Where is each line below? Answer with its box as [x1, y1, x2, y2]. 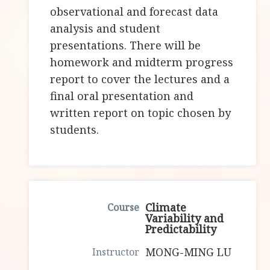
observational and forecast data [50, 4, 219, 19]
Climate [145, 200, 187, 215]
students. [50, 122, 99, 137]
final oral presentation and [50, 89, 194, 104]
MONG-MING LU [145, 245, 232, 260]
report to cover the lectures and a [50, 72, 230, 87]
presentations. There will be [50, 38, 201, 53]
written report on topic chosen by [50, 105, 231, 121]
